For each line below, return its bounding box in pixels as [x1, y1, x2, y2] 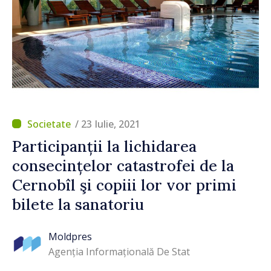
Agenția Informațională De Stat [48, 245, 190, 259]
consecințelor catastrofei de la [12, 155, 234, 175]
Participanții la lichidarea [12, 136, 197, 156]
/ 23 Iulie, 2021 [75, 117, 140, 131]
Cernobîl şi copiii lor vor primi [12, 175, 237, 195]
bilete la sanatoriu [12, 194, 144, 214]
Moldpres [48, 230, 92, 244]
